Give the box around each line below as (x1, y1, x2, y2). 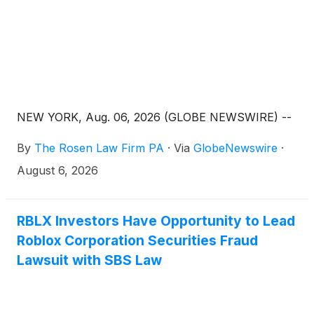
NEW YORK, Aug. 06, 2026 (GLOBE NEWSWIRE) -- (17, 110, 292, 125)
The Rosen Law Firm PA (34, 141, 164, 156)
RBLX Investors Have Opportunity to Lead (17, 212, 295, 230)
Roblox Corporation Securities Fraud (17, 232, 258, 250)
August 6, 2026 (17, 163, 98, 178)
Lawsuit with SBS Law (17, 252, 162, 269)
